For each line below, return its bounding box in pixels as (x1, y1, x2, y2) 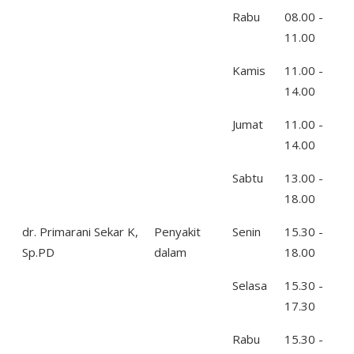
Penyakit (154, 224, 201, 239)
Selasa (232, 277, 267, 293)
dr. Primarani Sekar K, (22, 224, 138, 239)
